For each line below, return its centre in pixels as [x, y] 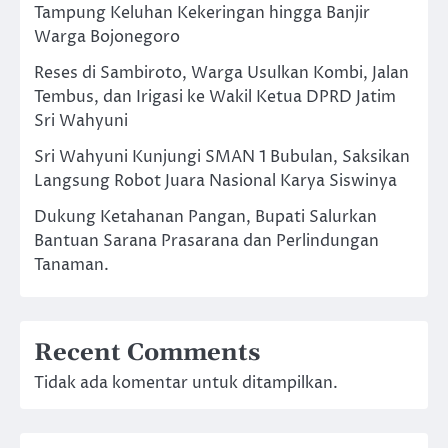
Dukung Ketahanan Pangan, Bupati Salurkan [205, 216]
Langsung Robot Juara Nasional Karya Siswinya [215, 180]
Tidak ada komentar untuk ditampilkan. [186, 382]
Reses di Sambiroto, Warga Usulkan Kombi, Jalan [221, 72]
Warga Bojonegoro [107, 36]
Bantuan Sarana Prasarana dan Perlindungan [206, 240]
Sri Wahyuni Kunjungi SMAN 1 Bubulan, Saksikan [222, 156]
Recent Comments [147, 352]
